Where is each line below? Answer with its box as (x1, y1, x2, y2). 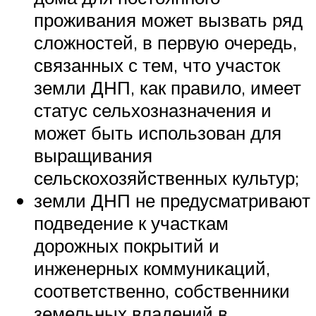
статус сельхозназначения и (34, 99, 272, 122)
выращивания (34, 144, 152, 167)
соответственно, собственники (34, 279, 290, 303)
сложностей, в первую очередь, (34, 31, 297, 54)
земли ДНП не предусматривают (34, 189, 310, 212)
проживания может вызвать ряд (34, 8, 303, 32)
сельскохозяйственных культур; (34, 166, 299, 190)
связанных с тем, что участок (34, 54, 280, 77)
